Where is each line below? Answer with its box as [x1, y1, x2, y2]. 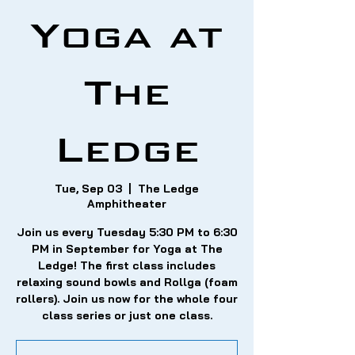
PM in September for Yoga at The [31, 242, 223, 257]
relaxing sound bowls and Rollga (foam [16, 275, 238, 290]
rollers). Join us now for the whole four [16, 292, 238, 307]
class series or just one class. [41, 308, 212, 323]
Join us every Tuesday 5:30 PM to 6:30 [16, 225, 238, 240]
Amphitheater [87, 197, 166, 212]
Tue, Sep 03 [55, 181, 122, 197]
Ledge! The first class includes [38, 258, 216, 273]
